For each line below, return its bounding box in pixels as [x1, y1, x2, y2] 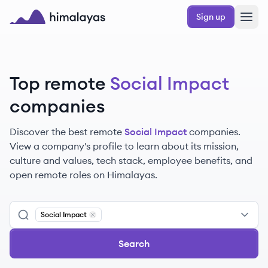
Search [118, 237, 150, 249]
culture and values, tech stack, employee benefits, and [10, 154, 252, 166]
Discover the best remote [10, 126, 122, 138]
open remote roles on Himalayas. [10, 169, 157, 181]
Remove [92, 218, 122, 227]
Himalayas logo [9, 25, 80, 36]
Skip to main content [9, 5, 91, 16]
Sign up [196, 11, 226, 22]
